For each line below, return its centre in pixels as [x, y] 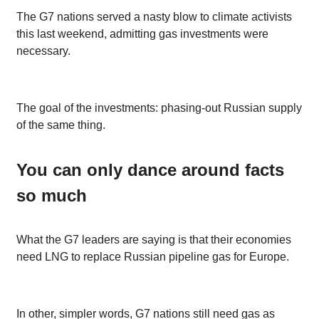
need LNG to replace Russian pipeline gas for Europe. [153, 256]
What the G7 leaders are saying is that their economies [154, 239]
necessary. [43, 51]
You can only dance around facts [150, 169]
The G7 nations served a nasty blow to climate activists [154, 16]
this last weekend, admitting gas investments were [142, 33]
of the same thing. [61, 125]
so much [52, 195]
